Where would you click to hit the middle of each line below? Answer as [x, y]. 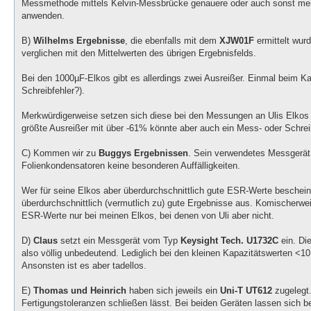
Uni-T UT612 [246, 291]
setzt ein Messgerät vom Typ [119, 241]
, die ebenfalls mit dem [172, 41]
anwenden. [43, 16]
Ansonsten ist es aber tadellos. [84, 266]
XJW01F [237, 41]
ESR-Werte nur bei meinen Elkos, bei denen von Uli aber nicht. [148, 216]
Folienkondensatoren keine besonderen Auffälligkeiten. [131, 166]
